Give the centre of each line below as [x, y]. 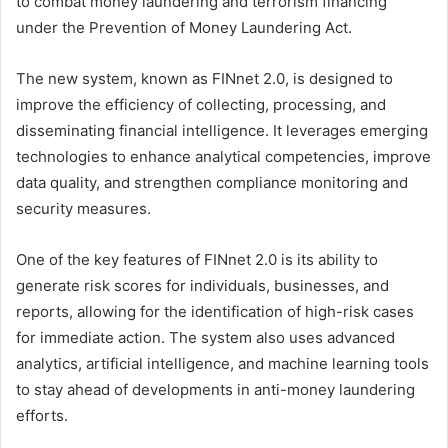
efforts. [42, 415]
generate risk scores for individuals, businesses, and [202, 285]
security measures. [83, 208]
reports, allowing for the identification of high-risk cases [215, 311]
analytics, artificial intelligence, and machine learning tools [222, 363]
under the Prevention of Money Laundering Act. [184, 27]
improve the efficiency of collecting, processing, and [201, 104]
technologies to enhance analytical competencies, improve [223, 156]
